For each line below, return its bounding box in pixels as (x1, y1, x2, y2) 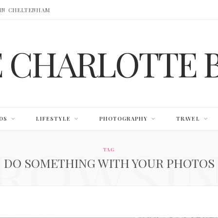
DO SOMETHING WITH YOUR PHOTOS (3, 155, 215, 171)
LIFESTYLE (36, 115, 71, 122)
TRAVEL (176, 115, 200, 122)
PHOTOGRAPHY (99, 115, 147, 122)
